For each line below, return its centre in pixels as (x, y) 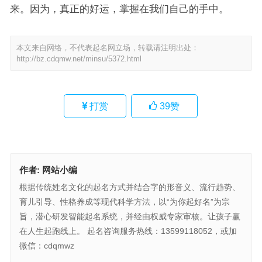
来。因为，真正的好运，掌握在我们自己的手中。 (119, 9)
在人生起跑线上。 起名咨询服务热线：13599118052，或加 (128, 231)
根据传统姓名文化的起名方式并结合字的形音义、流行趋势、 (130, 187)
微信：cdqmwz (46, 246)
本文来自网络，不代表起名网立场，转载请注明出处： (107, 48)
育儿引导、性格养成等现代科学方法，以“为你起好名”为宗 (124, 202)
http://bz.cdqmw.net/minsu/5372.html (79, 59)
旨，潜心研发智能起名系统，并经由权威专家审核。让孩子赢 (130, 217)
